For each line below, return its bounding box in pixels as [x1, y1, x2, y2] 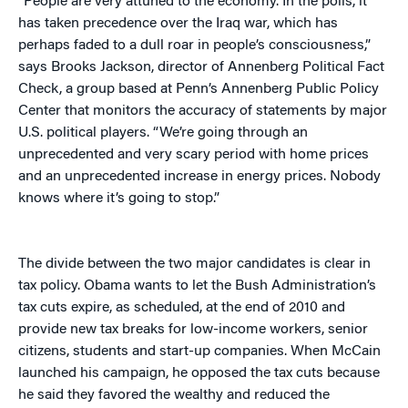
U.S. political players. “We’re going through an [18, 126, 308, 141]
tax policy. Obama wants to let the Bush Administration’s [18, 279, 376, 294]
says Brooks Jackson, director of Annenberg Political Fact [18, 60, 384, 76]
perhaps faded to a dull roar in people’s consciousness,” [18, 38, 371, 54]
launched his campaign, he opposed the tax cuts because [18, 366, 380, 382]
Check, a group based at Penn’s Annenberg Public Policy [18, 82, 379, 97]
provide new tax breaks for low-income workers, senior [18, 322, 368, 338]
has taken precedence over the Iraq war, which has [18, 16, 338, 32]
